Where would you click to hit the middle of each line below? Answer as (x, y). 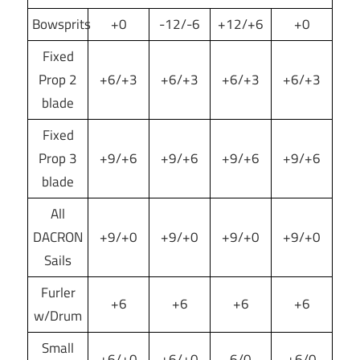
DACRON (58, 237)
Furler (58, 292)
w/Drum (58, 315)
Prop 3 (58, 158)
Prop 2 (58, 79)
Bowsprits (61, 24)
